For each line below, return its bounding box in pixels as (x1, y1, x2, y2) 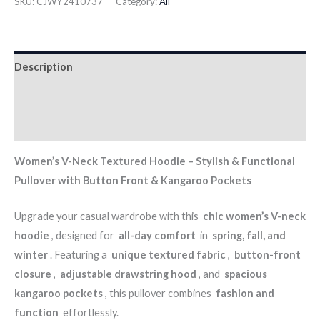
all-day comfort (119, 229, 196, 242)
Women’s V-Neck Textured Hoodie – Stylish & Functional (14, 154, 295, 167)
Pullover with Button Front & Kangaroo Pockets (14, 174, 251, 186)
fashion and (216, 287, 274, 300)
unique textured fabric (111, 249, 226, 261)
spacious (224, 268, 267, 281)
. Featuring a (48, 249, 111, 261)
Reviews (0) (14, 119, 71, 132)
